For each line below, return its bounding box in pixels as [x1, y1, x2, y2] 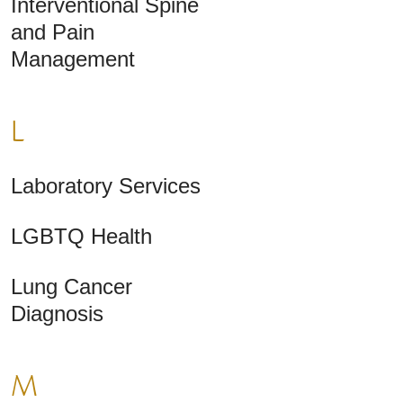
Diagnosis [11, 301, 103, 327]
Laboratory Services [11, 174, 201, 199]
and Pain [11, 20, 94, 45]
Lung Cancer [11, 274, 132, 300]
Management [11, 47, 135, 72]
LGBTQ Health [11, 224, 152, 249]
